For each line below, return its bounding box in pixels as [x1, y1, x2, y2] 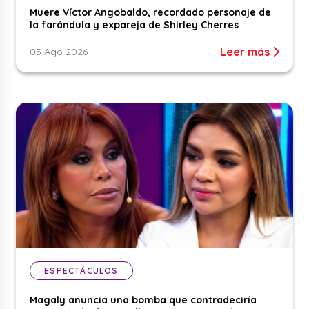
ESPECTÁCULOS [44, 265, 119, 276]
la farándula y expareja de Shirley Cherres [30, 18, 239, 31]
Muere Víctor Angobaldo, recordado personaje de [30, 6, 272, 19]
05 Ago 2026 [30, 45, 88, 58]
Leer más [219, 44, 272, 59]
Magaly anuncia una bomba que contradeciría [30, 293, 257, 306]
